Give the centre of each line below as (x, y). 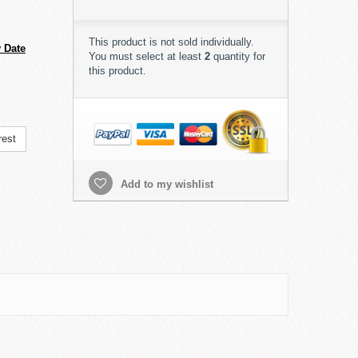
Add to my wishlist (165, 185)
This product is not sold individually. (171, 42)
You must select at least (146, 56)
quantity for (237, 56)
